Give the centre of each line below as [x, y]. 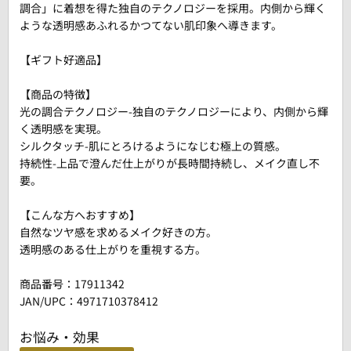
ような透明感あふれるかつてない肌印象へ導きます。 [151, 25]
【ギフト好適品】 [63, 60]
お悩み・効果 [60, 337]
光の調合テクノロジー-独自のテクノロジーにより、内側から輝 [174, 111]
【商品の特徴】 [58, 94]
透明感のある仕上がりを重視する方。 [113, 249]
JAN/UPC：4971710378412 [89, 301]
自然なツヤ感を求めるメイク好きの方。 [118, 232]
